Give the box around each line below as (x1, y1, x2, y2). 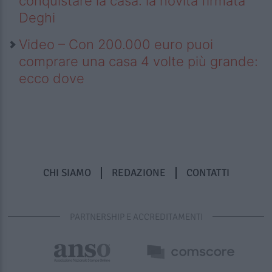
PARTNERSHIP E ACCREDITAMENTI (69, 211, 203, 222)
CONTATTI (186, 166, 229, 179)
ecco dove (19, 70, 84, 87)
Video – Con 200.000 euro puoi (19, 36, 213, 53)
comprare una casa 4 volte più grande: (19, 53, 258, 70)
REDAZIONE (111, 166, 166, 179)
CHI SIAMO (42, 166, 91, 179)
